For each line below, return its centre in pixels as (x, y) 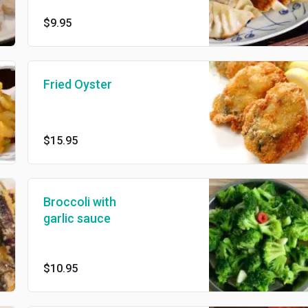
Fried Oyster (77, 85)
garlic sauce (77, 219)
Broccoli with (79, 202)
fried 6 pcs (69, 10)
